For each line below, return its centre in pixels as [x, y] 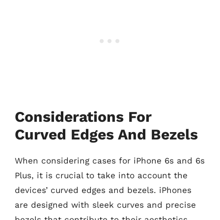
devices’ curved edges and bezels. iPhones [103, 190]
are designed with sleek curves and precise [105, 205]
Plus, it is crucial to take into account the [101, 175]
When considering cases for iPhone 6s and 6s [110, 161]
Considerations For [83, 117]
